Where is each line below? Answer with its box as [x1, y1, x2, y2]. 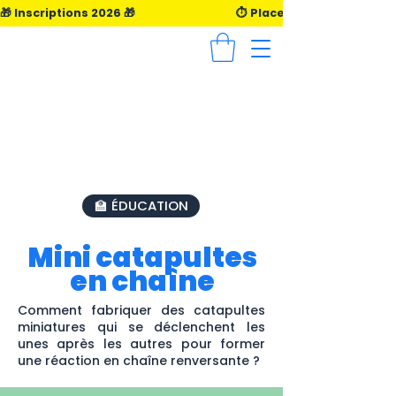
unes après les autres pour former [18, 335, 265, 354]
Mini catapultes [27, 238, 257, 278]
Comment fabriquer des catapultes [18, 301, 265, 320]
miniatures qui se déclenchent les [18, 318, 265, 337]
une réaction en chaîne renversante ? [18, 352, 260, 370]
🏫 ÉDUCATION [94, 196, 188, 216]
